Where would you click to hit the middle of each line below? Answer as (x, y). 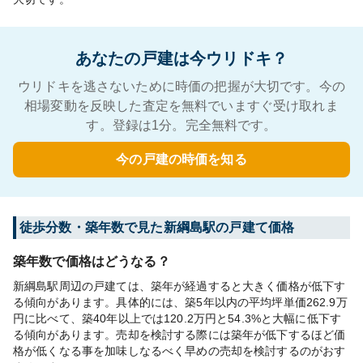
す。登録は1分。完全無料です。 (181, 125)
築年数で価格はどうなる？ (92, 261)
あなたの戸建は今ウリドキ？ (181, 58)
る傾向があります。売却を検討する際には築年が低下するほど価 (179, 335)
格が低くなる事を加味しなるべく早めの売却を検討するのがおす (179, 351)
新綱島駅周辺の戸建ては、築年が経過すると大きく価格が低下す (179, 286)
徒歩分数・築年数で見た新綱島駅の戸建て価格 (157, 227)
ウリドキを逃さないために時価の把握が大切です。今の (181, 86)
